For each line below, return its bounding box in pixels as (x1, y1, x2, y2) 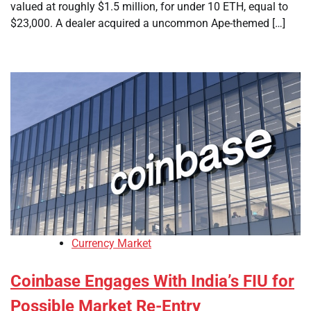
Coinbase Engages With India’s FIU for (10, 271, 294, 292)
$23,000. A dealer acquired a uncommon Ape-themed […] (10, 17, 285, 30)
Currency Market (72, 237, 151, 251)
